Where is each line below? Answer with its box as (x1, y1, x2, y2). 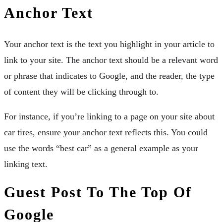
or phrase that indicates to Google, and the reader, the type (4, 70, 215, 81)
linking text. (4, 159, 48, 169)
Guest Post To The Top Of (4, 183, 192, 200)
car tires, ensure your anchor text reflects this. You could (4, 127, 208, 137)
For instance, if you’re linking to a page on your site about (4, 111, 215, 121)
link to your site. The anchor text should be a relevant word (4, 55, 218, 65)
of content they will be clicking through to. (4, 86, 159, 97)
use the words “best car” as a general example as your (4, 143, 198, 153)
